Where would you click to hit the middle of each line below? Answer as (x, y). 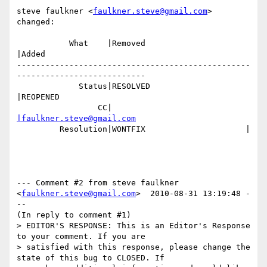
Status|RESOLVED (48, 86)
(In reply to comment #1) (74, 215)
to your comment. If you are (81, 237)
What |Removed (43, 44)
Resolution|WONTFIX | (38, 129)
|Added (31, 54)
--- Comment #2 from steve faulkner (98, 183)
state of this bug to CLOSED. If (91, 258)
